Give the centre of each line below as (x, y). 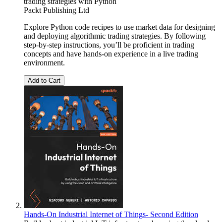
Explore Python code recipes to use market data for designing (119, 27)
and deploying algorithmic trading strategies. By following (115, 36)
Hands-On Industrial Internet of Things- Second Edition (111, 215)
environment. (44, 63)
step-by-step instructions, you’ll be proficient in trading (109, 45)
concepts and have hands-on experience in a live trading (111, 54)
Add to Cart (44, 81)
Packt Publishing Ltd (56, 10)
